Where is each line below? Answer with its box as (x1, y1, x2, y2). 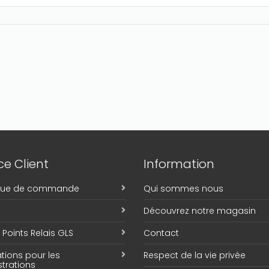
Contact (144, 227, 179, 239)
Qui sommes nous (144, 183, 223, 195)
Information (144, 156, 214, 172)
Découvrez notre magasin (144, 205, 256, 217)
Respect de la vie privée (144, 249, 246, 261)
